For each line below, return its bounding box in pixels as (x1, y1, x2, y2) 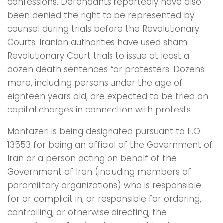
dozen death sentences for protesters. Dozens (7, 63, 204, 76)
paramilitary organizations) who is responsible (7, 179, 201, 192)
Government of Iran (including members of (7, 166, 191, 178)
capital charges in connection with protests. (7, 104, 192, 116)
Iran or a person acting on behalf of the (7, 152, 177, 165)
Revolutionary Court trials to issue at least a (7, 50, 189, 62)
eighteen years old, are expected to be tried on (7, 90, 208, 103)
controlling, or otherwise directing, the (7, 206, 167, 219)
